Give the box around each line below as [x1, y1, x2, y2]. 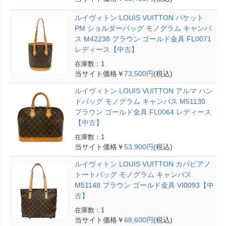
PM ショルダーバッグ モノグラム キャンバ [74, 24, 211, 32]
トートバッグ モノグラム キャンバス [74, 170, 192, 179]
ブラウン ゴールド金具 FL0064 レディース [74, 107, 211, 116]
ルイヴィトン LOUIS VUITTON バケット [74, 13, 204, 22]
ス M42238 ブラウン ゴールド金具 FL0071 [74, 34, 211, 43]
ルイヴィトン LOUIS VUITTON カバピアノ [74, 159, 211, 168]
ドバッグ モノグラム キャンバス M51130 [74, 97, 205, 105]
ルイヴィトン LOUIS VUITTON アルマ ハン [74, 86, 213, 95]
